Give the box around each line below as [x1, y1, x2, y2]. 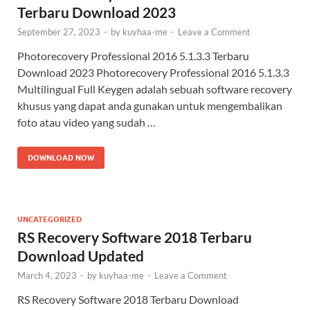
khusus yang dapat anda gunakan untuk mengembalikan [17, 99, 282, 113]
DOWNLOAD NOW [28, 153, 94, 163]
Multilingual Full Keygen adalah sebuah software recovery [17, 82, 292, 96]
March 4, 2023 [17, 270, 77, 282]
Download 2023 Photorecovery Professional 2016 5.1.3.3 [17, 66, 289, 80]
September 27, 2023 [17, 26, 100, 38]
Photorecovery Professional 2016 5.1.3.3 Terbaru [17, 49, 249, 63]
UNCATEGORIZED [17, 215, 82, 225]
